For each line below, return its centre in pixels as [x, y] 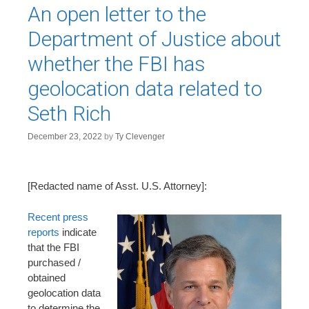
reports [43, 232]
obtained [47, 277]
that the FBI [53, 247]
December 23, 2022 [65, 136]
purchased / [54, 262]
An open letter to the [117, 14]
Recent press [58, 217]
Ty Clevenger [140, 136]
